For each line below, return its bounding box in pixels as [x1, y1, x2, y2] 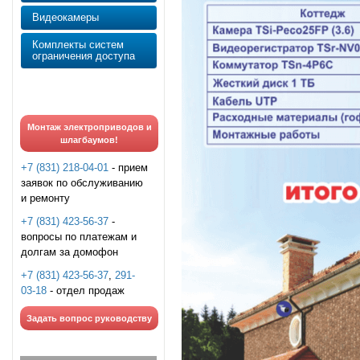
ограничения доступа [32, 50, 135, 62]
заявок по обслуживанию [21, 177, 143, 189]
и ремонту [21, 192, 70, 204]
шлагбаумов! [60, 135, 118, 145]
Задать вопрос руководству [27, 313, 152, 323]
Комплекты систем [32, 39, 124, 51]
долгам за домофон [21, 246, 118, 258]
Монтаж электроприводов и [27, 122, 152, 132]
